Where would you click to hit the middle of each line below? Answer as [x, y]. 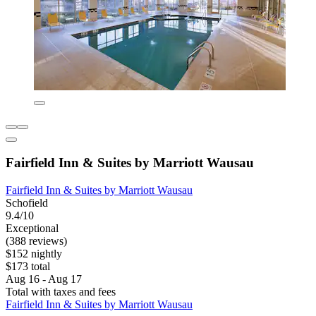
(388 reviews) [36, 241]
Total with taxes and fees [61, 291]
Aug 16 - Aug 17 [44, 279]
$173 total [28, 266]
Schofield [27, 202]
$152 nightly [34, 253]
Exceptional [32, 228]
